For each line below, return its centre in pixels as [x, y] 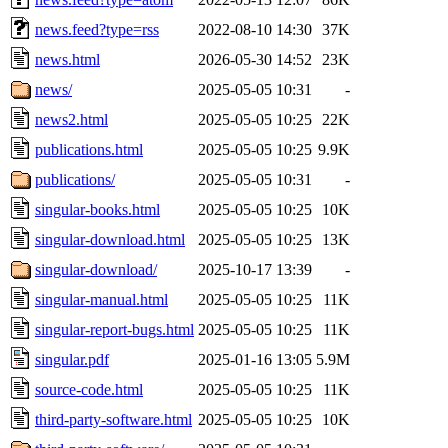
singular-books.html [97, 209]
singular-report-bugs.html [114, 329]
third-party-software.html [113, 419]
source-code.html [89, 389]
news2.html [71, 119]
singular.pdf [72, 359]
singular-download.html [110, 239]
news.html [67, 59]
